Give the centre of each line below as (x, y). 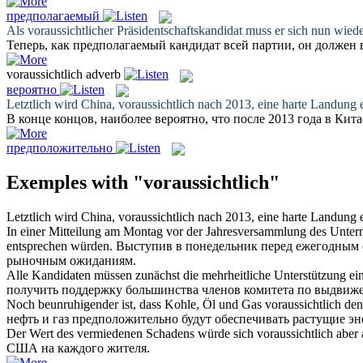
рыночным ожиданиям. (71, 261)
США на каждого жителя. (78, 348)
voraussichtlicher (70, 31)
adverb (103, 75)
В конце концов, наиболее (81, 118)
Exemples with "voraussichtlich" (143, 183)
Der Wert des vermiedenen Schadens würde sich (132, 334)
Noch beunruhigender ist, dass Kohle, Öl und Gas (136, 305)
